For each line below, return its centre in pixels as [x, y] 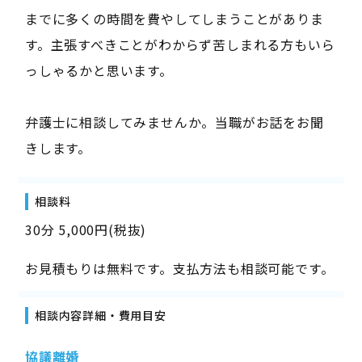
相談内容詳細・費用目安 [100, 315]
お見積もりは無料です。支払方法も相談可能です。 [179, 268]
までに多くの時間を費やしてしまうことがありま [174, 18]
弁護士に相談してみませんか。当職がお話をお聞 [174, 122]
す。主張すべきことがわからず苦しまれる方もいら [180, 44]
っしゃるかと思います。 [99, 70]
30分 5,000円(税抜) [86, 229]
